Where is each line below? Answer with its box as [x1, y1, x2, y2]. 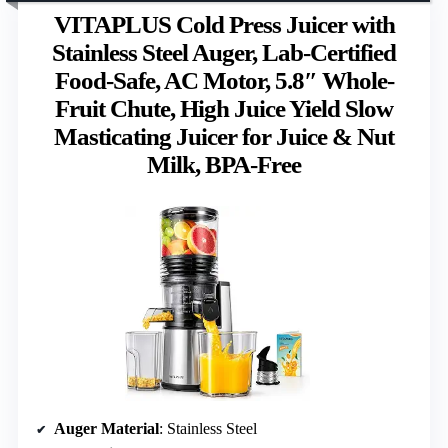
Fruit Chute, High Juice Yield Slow [55, 94, 393, 122]
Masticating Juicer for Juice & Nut [54, 122, 394, 150]
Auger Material [54, 420, 159, 438]
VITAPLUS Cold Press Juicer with [53, 10, 395, 38]
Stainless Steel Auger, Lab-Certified [52, 38, 396, 66]
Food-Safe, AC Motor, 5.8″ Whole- [54, 66, 394, 94]
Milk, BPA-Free [147, 150, 301, 178]
